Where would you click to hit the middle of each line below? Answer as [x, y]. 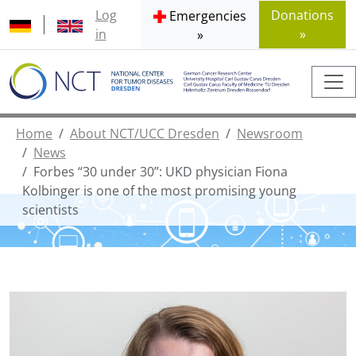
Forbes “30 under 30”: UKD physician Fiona [161, 172]
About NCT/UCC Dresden [145, 134]
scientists [50, 210]
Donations [303, 15]
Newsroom [270, 134]
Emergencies [208, 16]
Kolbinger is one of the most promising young [159, 191]
